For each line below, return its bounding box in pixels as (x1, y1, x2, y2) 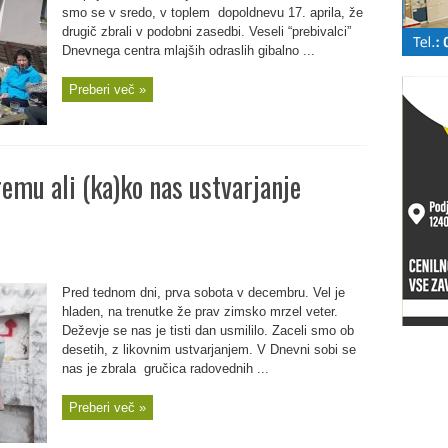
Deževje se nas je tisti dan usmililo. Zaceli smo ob (61, 323, 354, 338)
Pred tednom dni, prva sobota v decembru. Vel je (61, 285, 345, 300)
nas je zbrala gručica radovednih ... (61, 361, 269, 376)
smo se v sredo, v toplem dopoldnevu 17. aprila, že (61, 5, 363, 20)
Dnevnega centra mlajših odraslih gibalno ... (61, 43, 315, 58)
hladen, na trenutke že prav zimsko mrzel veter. (61, 304, 338, 319)
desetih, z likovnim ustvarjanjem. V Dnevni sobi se (61, 342, 356, 357)
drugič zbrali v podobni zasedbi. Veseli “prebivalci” (61, 24, 351, 39)
